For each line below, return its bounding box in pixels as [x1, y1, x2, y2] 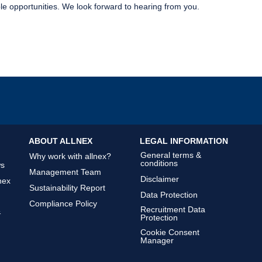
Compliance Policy [29, 199, 97, 209]
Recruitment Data [140, 205, 205, 215]
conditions [140, 158, 178, 168]
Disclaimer [140, 174, 179, 184]
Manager [140, 236, 174, 246]
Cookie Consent [140, 227, 199, 237]
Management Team [29, 167, 101, 177]
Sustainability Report [29, 183, 105, 193]
